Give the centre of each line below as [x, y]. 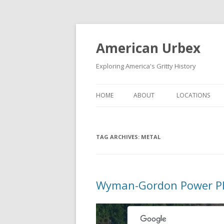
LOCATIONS [193, 95]
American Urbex [148, 48]
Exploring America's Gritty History [146, 66]
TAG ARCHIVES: [118, 137]
